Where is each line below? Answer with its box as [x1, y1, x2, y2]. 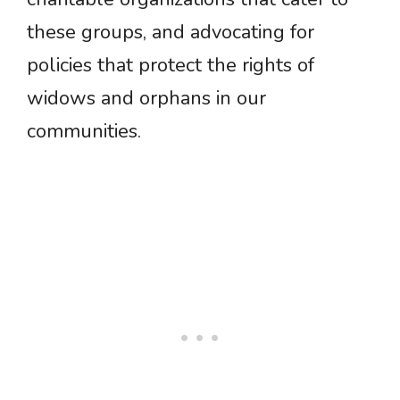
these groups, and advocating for [27, 19, 314, 46]
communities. [27, 118, 141, 146]
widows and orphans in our [27, 85, 266, 112]
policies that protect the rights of [27, 52, 314, 79]
